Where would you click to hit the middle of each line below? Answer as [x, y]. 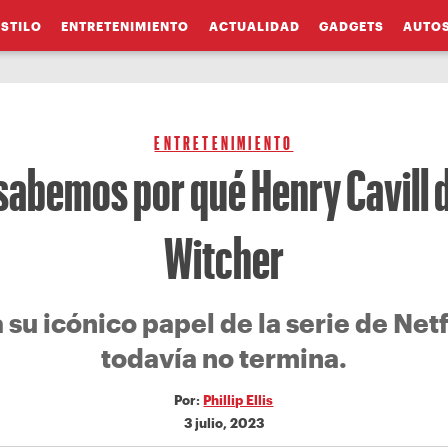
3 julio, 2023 [223, 422]
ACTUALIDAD [254, 25]
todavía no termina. [223, 358]
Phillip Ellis [238, 399]
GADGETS [351, 25]
